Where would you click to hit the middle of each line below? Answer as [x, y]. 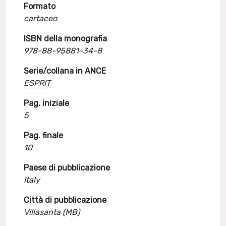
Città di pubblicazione [65, 200]
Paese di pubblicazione [67, 168]
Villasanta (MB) [52, 212]
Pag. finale [44, 135]
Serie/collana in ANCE [65, 71]
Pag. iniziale [47, 103]
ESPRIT [37, 83]
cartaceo [41, 18]
